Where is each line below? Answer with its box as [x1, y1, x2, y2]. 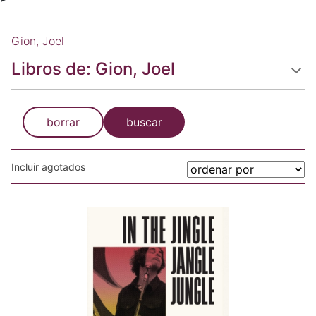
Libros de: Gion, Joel [11, 59, 175, 79]
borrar [47, 115, 80, 129]
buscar [126, 115, 162, 129]
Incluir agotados [11, 161, 85, 173]
